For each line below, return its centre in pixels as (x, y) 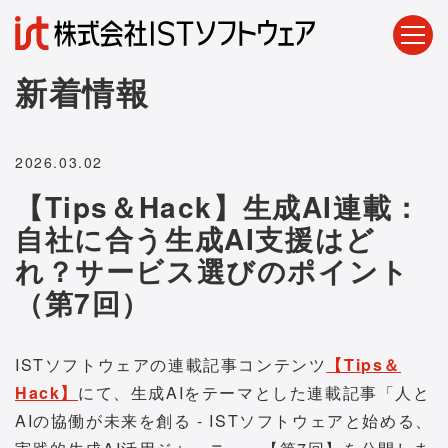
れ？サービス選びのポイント (212, 270)
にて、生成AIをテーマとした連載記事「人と (254, 392)
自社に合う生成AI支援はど (195, 238)
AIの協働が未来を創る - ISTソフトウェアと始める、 (224, 420)
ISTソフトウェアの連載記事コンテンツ (171, 364)
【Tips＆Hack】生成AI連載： (218, 206)
